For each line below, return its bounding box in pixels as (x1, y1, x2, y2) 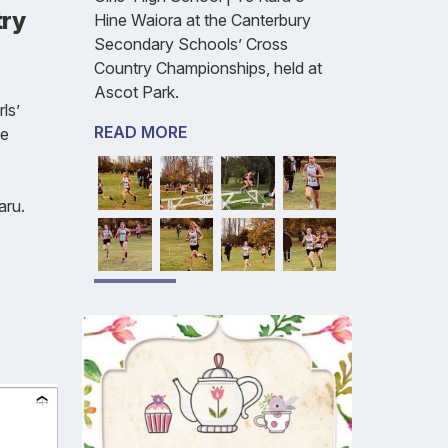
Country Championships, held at (94, 58, 322, 79)
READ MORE (94, 122, 187, 143)
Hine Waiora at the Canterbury (94, 10, 311, 31)
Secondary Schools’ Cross (94, 34, 288, 55)
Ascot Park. (94, 82, 179, 103)
